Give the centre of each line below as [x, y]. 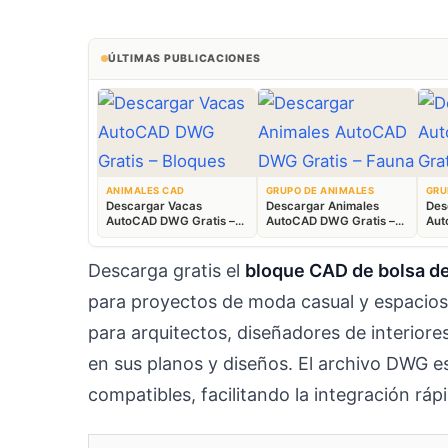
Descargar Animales [322, 206]
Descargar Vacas [154, 206]
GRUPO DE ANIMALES [320, 191]
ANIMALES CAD [145, 191]
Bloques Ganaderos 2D [170, 236]
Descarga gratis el [166, 271]
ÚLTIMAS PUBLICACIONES [184, 58]
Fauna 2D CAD [306, 236]
